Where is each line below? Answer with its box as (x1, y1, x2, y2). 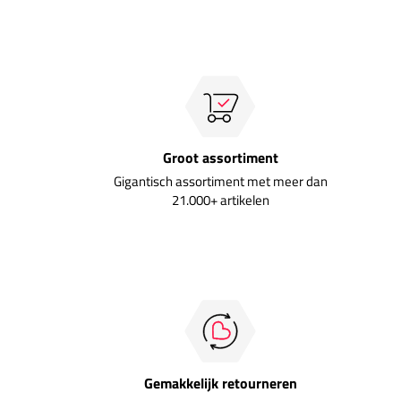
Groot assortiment (162, 146, 278, 168)
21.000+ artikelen (171, 189, 269, 210)
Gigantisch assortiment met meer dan (113, 170, 328, 192)
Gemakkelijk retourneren (143, 371, 297, 394)
